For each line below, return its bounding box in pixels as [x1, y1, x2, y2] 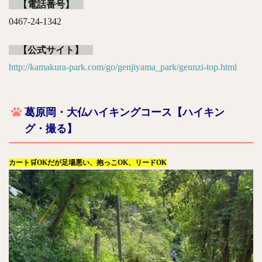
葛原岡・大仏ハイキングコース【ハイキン [25, 106, 225, 118]
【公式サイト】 [18, 44, 84, 55]
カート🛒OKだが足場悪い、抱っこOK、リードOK [9, 158, 167, 167]
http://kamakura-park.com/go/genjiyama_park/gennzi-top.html [9, 61, 237, 72]
